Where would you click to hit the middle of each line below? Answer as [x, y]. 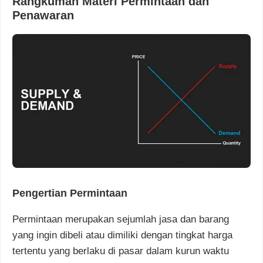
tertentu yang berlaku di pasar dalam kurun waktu [121, 251]
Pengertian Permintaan [70, 193]
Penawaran [43, 15]
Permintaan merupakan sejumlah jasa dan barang [121, 220]
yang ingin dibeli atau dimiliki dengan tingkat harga [122, 235]
